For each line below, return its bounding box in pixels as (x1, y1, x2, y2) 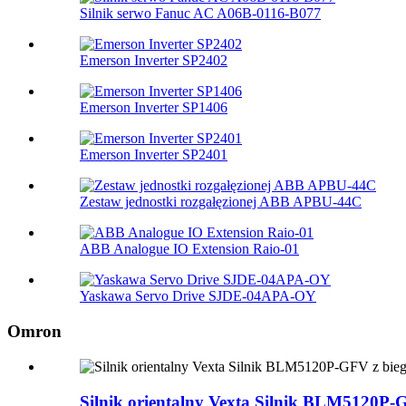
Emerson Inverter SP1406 (80, 100, 227, 116)
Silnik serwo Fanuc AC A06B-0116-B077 (80, 5, 321, 22)
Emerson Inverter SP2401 (80, 147, 227, 163)
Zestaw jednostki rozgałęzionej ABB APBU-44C (80, 194, 362, 210)
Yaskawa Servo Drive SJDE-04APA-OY (80, 288, 316, 304)
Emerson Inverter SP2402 (80, 53, 227, 69)
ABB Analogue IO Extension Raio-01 (80, 241, 299, 257)
